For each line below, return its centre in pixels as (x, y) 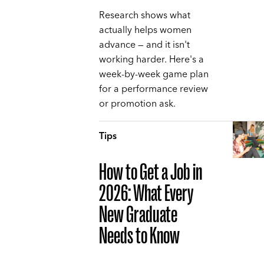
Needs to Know (139, 235)
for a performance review (154, 89)
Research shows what (145, 15)
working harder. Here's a (151, 59)
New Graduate (138, 214)
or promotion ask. (137, 103)
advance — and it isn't (144, 44)
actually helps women (145, 30)
